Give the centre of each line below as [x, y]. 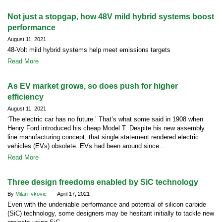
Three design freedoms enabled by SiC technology [103, 182]
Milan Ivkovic [32, 194]
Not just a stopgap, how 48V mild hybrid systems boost [111, 17]
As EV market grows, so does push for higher [93, 86]
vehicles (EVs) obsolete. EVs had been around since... [86, 146]
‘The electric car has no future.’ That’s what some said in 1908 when [105, 119]
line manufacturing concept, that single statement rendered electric [103, 137]
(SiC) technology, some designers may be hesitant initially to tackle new [111, 213]
